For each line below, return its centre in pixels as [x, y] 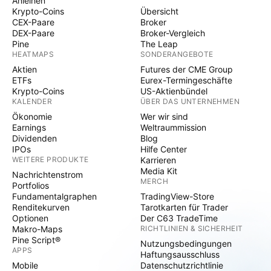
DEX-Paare [33, 33]
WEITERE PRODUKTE [51, 159]
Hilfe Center [164, 149]
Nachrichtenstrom [47, 175]
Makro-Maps [37, 229]
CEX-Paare [33, 22]
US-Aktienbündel [174, 91]
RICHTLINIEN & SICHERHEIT [192, 228]
